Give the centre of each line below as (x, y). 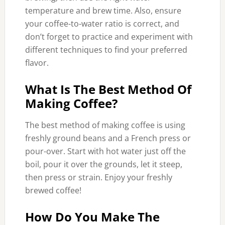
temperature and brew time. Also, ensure (103, 11)
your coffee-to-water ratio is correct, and (102, 24)
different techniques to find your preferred (106, 50)
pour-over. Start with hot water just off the (105, 151)
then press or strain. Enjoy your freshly (98, 177)
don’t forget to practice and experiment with (109, 37)
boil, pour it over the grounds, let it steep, (103, 164)
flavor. (37, 63)
